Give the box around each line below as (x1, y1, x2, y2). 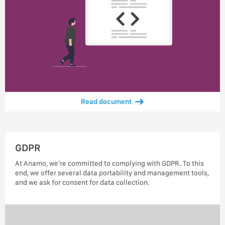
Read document (81, 97, 132, 105)
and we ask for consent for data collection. (15, 178, 150, 186)
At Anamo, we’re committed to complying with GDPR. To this (15, 159, 204, 167)
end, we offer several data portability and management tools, (15, 168, 209, 177)
